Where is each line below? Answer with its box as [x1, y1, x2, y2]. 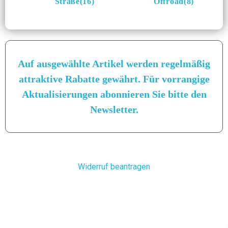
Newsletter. [90, 104, 138, 116]
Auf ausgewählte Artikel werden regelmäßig [18, 58, 210, 70]
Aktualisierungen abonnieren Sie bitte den [21, 89, 207, 100]
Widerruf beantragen [78, 162, 150, 172]
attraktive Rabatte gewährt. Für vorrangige [18, 73, 210, 85]
